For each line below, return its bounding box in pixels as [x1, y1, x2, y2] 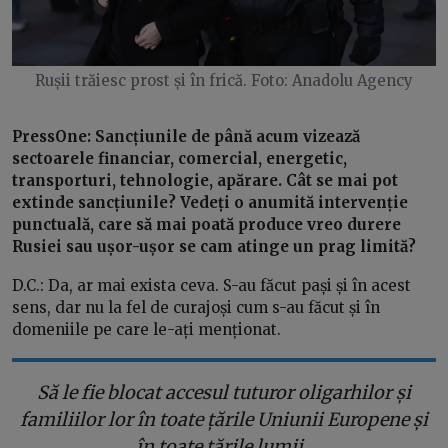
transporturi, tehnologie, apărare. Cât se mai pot [12, 171, 398, 191]
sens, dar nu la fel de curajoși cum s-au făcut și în [12, 298, 380, 318]
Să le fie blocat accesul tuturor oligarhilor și [37, 381, 411, 405]
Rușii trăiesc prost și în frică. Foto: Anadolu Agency [35, 71, 413, 91]
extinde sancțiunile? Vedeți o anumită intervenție [12, 193, 408, 213]
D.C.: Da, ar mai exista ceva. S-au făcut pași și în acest [12, 276, 411, 296]
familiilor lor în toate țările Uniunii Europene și [20, 408, 428, 432]
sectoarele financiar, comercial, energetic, [12, 149, 347, 169]
